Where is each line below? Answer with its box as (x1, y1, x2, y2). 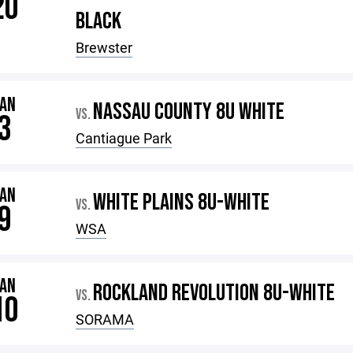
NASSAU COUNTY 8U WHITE (93, 98, 285, 126)
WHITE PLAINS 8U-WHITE (93, 188, 270, 217)
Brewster (76, 38, 133, 57)
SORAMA (76, 310, 135, 329)
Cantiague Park (76, 128, 173, 147)
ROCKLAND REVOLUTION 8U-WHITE (93, 279, 336, 307)
